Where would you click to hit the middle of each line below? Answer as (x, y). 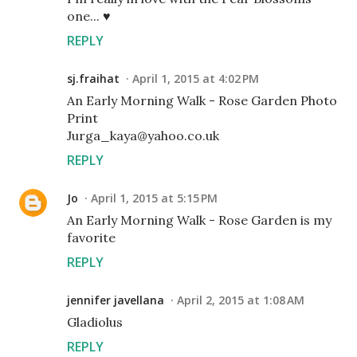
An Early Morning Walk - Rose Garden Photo (202, 101)
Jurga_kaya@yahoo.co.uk (143, 136)
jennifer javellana (116, 300)
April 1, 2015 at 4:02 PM (196, 79)
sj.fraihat (93, 79)
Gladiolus (95, 322)
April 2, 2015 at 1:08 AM (241, 300)
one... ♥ (89, 16)
